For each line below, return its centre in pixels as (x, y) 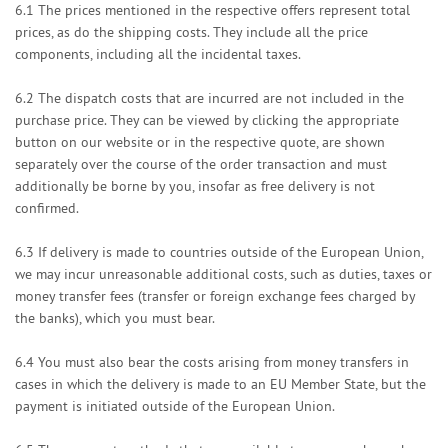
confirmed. (47, 208)
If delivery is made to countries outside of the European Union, (230, 252)
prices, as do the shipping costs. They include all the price (191, 32)
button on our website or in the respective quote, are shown (200, 142)
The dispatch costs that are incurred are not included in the (221, 98)
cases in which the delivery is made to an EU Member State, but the (220, 384)
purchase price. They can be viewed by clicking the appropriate (207, 120)
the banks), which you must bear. (116, 318)
